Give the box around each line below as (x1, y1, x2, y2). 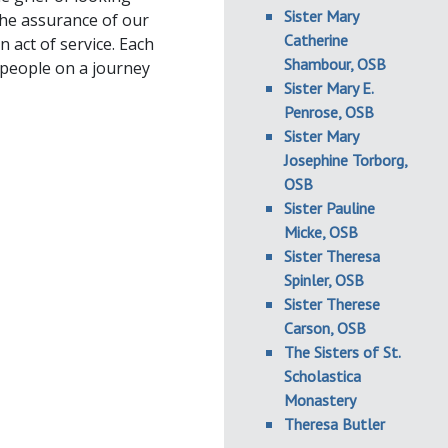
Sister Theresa (284, 246, 380, 266)
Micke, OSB (284, 222, 358, 242)
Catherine (284, 30, 348, 50)
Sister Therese (284, 294, 380, 314)
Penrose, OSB (284, 102, 374, 122)
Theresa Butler (284, 414, 385, 434)
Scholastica (284, 366, 361, 386)
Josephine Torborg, (284, 150, 407, 170)
